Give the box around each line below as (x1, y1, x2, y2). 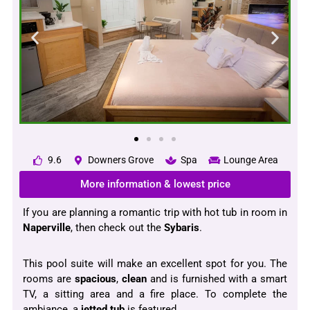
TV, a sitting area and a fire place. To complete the (23, 288, 287, 301)
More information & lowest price (80, 178, 230, 191)
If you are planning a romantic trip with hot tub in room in (23, 206, 287, 219)
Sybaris (164, 221, 199, 235)
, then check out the (71, 221, 164, 235)
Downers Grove (88, 154, 154, 166)
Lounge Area (224, 154, 278, 166)
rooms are (23, 273, 75, 286)
